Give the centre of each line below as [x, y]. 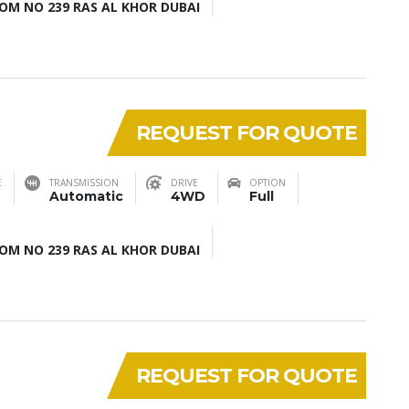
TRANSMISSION [84, 183]
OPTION [267, 183]
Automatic [86, 196]
